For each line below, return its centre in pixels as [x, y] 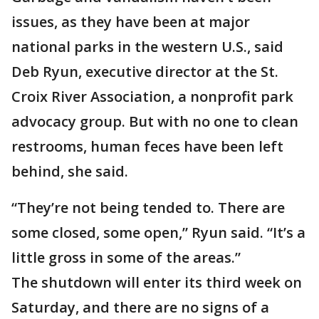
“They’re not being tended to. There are [148, 208]
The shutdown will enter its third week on [157, 282]
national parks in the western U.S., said [147, 47]
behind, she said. [70, 171]
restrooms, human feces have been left [147, 146]
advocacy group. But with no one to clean [155, 121]
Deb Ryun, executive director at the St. [145, 72]
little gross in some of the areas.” [126, 257]
